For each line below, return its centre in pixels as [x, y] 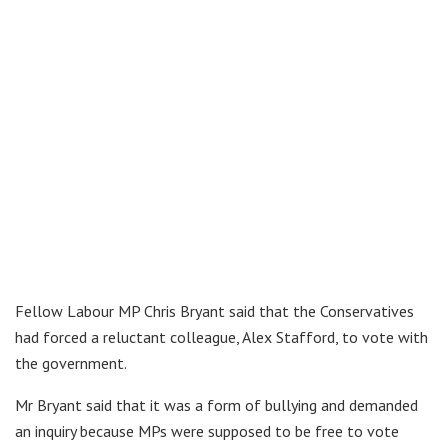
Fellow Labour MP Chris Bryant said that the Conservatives [214, 310]
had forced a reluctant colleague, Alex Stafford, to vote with [221, 336]
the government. [71, 362]
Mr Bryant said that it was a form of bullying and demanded [216, 404]
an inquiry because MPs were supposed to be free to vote [207, 430]
